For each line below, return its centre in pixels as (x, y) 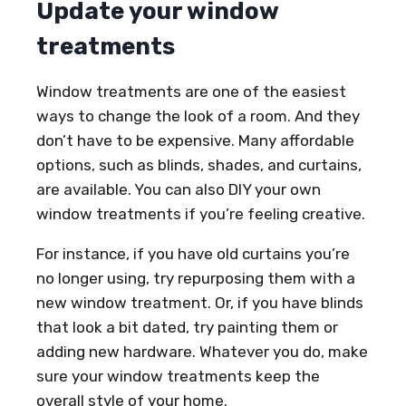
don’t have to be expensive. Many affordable (195, 140)
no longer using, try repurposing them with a (196, 278)
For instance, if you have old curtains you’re (193, 253)
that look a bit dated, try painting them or (187, 327)
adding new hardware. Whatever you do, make (202, 351)
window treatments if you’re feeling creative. (201, 213)
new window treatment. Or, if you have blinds (200, 302)
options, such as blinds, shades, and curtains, (199, 164)
